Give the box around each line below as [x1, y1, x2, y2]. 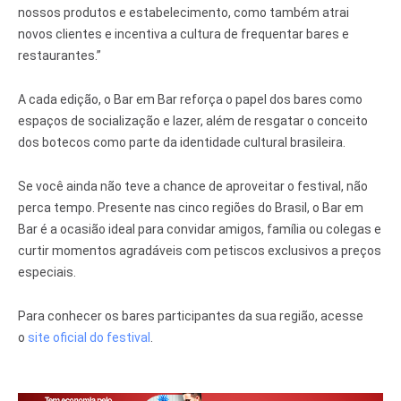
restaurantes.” [18, 48, 101, 64]
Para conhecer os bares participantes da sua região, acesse [18, 309, 363, 324]
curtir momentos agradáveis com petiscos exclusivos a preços [18, 243, 381, 259]
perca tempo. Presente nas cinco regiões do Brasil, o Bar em [18, 200, 363, 216]
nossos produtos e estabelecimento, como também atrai [18, 5, 349, 21]
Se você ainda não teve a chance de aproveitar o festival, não [18, 179, 368, 194]
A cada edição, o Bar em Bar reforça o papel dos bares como [18, 92, 363, 107]
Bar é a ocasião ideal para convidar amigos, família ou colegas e [18, 222, 381, 237]
